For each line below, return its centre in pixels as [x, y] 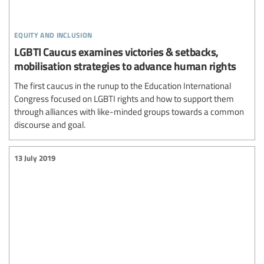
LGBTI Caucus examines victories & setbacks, [116, 51]
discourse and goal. [50, 124]
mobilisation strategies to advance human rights [125, 65]
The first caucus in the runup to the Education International [123, 85]
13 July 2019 [35, 158]
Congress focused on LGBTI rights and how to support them [124, 98]
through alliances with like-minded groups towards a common [129, 111]
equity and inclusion [53, 33]
